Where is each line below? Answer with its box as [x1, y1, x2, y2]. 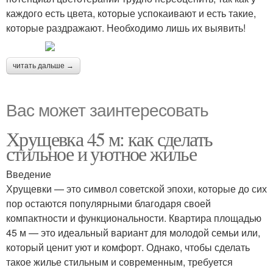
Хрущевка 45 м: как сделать [6, 126, 213, 152]
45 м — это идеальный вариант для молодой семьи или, [6, 225, 260, 239]
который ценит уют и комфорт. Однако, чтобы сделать [6, 240, 250, 254]
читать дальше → [13, 62, 74, 70]
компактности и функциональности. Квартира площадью [6, 211, 261, 225]
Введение [6, 167, 51, 181]
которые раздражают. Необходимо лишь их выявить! [6, 21, 246, 35]
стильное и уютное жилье [6, 140, 197, 166]
